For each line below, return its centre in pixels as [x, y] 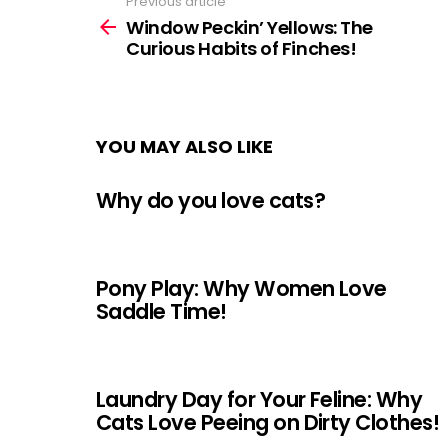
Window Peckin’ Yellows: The [249, 27]
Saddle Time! [161, 311]
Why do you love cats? [210, 200]
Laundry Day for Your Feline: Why [259, 399]
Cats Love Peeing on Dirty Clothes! [268, 422]
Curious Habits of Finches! [241, 48]
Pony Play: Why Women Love [241, 288]
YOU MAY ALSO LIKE [184, 146]
